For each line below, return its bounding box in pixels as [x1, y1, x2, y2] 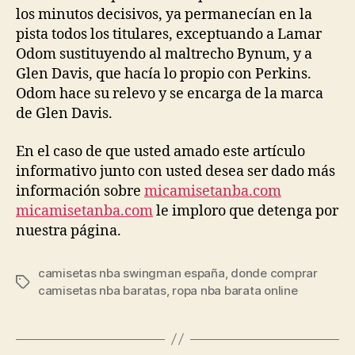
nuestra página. [16, 221, 121, 240]
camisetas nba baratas [38, 282, 166, 298]
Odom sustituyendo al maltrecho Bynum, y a [16, 45, 312, 63]
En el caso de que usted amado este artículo [16, 142, 305, 161]
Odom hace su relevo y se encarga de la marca [16, 85, 323, 103]
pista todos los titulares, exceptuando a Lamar [16, 25, 322, 44]
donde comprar [231, 265, 318, 281]
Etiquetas [15, 274, 69, 290]
